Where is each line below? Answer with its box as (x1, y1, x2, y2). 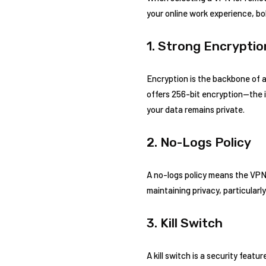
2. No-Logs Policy (147, 134, 251, 150)
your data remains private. (147, 103, 245, 115)
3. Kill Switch (147, 215, 223, 230)
